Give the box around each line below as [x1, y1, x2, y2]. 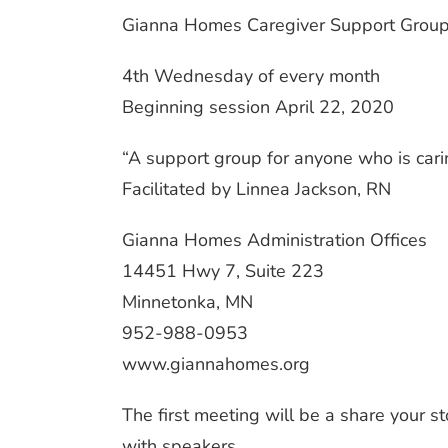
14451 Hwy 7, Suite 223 [122, 258, 324, 283]
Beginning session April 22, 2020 [122, 94, 394, 119]
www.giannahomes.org [122, 351, 310, 376]
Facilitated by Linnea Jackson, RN [122, 176, 391, 201]
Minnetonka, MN [122, 289, 253, 314]
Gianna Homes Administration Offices [122, 227, 427, 252]
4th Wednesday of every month [122, 63, 380, 88]
